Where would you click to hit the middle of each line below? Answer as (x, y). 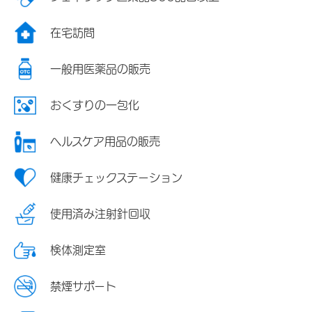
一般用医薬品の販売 (100, 69)
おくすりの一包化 (95, 105)
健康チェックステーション (116, 177)
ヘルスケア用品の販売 (105, 141)
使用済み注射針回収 (100, 213)
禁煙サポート (83, 286)
